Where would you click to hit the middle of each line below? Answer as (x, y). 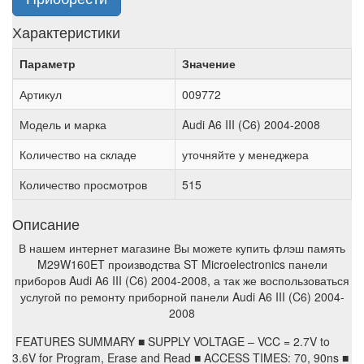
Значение (209, 64)
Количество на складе (78, 155)
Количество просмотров (83, 185)
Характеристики (66, 32)
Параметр (48, 64)
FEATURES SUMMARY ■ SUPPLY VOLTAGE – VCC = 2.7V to (171, 342)
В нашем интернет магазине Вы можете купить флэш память (182, 248)
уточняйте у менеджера (245, 155)
